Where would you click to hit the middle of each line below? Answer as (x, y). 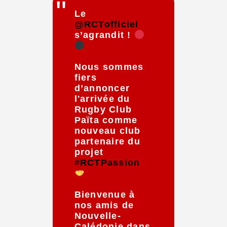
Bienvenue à (105, 195)
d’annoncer (102, 88)
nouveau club (107, 131)
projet (89, 152)
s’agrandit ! (104, 35)
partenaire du (107, 142)
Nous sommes (109, 67)
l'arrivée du (102, 99)
